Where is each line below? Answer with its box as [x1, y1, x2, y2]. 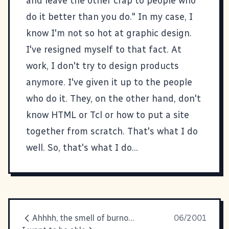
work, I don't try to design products [26, 60, 179, 72]
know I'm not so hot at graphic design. [26, 27, 192, 39]
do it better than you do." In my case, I [26, 11, 193, 22]
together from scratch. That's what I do [26, 125, 198, 137]
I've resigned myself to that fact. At [26, 43, 181, 55]
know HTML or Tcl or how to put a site [26, 109, 189, 121]
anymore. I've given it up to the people [26, 76, 192, 88]
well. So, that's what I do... [26, 142, 138, 153]
